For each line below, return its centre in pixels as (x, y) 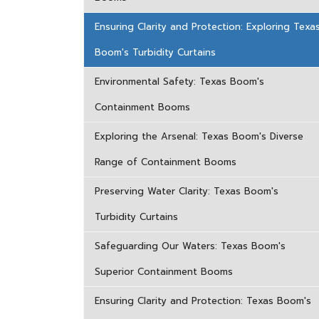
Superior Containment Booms (164, 272)
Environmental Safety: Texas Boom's (179, 82)
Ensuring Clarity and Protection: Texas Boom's (203, 301)
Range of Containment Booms (166, 162)
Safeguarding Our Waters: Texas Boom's (190, 246)
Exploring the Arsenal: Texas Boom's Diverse (199, 136)
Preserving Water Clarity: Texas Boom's (187, 191)
